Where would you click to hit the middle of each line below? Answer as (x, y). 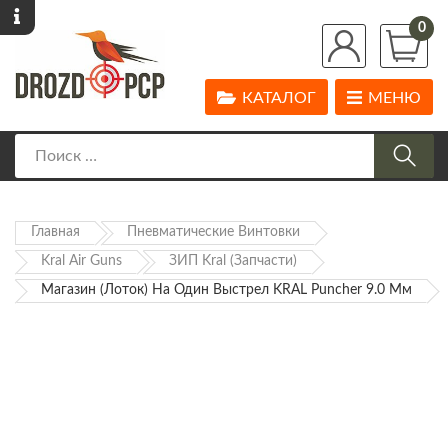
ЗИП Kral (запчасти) (233, 261)
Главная (55, 232)
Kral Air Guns (81, 261)
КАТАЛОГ (279, 98)
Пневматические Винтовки (213, 232)
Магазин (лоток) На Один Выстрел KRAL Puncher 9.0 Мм (226, 290)
